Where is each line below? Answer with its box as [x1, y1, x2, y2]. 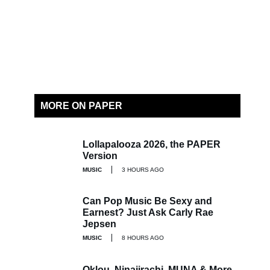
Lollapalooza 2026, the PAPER [83, 139, 221, 149]
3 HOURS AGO [122, 166, 164, 173]
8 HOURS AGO [122, 234, 164, 241]
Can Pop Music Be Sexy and [83, 196, 212, 206]
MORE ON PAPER [40, 101, 122, 111]
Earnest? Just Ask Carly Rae [83, 207, 213, 218]
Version [83, 150, 118, 161]
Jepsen [83, 219, 116, 229]
